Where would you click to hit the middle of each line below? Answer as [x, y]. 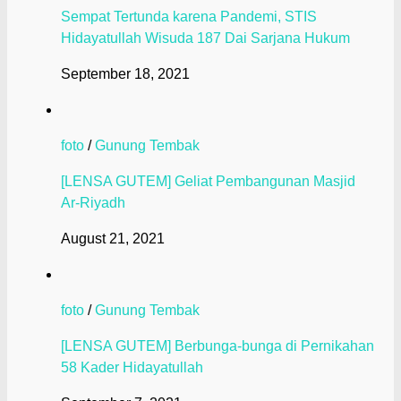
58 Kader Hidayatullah [132, 368]
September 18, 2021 [125, 74]
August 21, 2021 [113, 239]
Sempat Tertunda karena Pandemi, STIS [189, 17]
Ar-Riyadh [93, 203]
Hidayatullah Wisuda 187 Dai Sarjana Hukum [205, 38]
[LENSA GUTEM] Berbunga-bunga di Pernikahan [218, 346]
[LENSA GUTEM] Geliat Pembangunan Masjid [208, 182]
